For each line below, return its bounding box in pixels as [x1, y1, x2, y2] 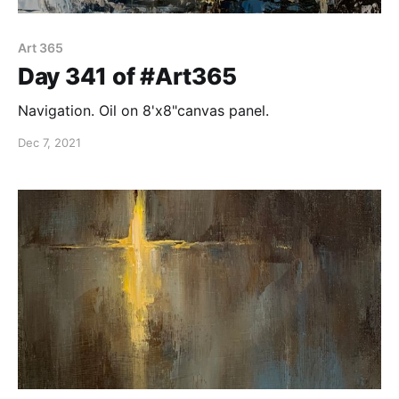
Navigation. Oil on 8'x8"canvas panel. [18, 102, 269, 120]
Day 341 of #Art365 [18, 62, 237, 91]
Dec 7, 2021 [18, 135, 81, 151]
